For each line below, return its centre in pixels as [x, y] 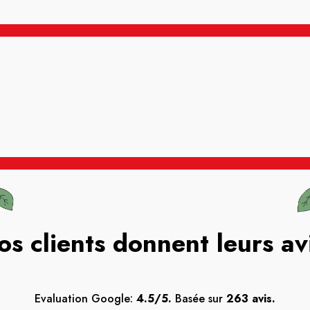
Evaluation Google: [85, 298]
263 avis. [251, 298]
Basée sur [199, 298]
